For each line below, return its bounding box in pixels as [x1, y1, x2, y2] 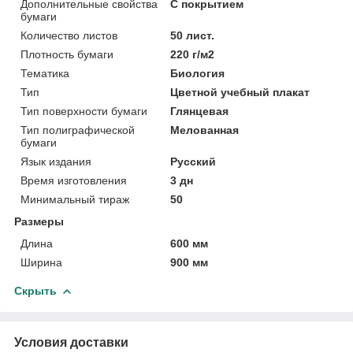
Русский [170, 154, 217, 168]
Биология [170, 66, 225, 80]
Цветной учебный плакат [170, 85, 310, 98]
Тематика [20, 66, 69, 80]
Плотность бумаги [20, 47, 113, 61]
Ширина [20, 255, 62, 269]
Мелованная [170, 123, 240, 136]
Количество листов [20, 28, 117, 42]
